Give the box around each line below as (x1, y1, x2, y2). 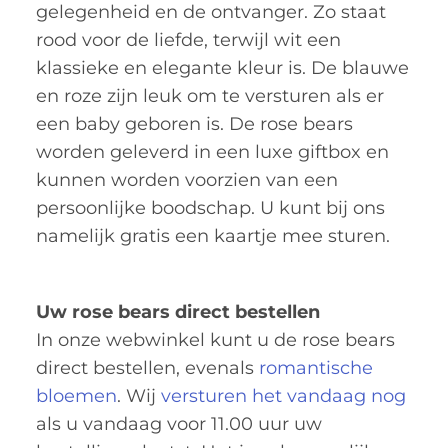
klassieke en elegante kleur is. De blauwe (36, 56, 409, 79)
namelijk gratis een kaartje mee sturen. (36, 224, 390, 247)
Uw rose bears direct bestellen (36, 300, 320, 323)
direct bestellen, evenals (36, 356, 259, 379)
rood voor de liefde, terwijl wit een (36, 28, 341, 51)
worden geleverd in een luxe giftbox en (36, 140, 389, 163)
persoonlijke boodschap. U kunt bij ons (36, 196, 385, 219)
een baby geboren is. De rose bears (36, 112, 353, 135)
